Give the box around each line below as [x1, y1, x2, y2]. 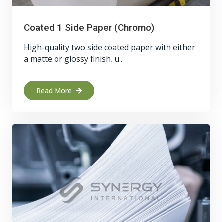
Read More [36, 86, 72, 95]
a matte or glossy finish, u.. [24, 54, 122, 64]
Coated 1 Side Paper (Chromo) [24, 22, 154, 33]
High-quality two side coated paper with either [24, 42, 195, 53]
